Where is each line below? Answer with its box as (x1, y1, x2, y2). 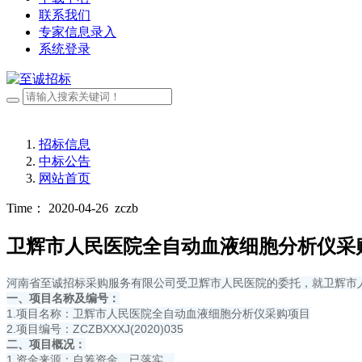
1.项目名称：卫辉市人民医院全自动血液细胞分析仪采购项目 (6, 307, 310, 321)
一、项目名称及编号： (6, 292, 120, 305)
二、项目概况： (6, 338, 86, 351)
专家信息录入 (39, 25, 116, 39)
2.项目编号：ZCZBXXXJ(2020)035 (6, 322, 183, 336)
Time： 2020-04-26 (6, 201, 108, 216)
